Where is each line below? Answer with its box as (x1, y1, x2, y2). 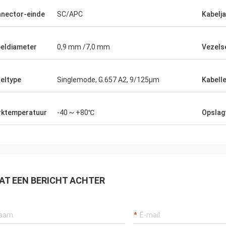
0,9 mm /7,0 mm (57, 43, 110, 51)
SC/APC (57, 10, 83, 18)
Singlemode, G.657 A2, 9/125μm (57, 76, 159, 84)
